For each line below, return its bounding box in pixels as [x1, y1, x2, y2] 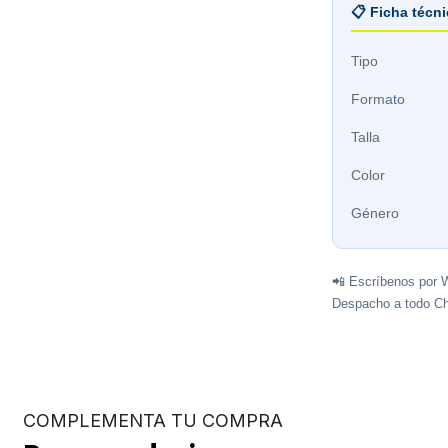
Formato [351, 91, 405, 107]
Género [351, 205, 399, 221]
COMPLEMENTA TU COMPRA [23, 409, 284, 431]
